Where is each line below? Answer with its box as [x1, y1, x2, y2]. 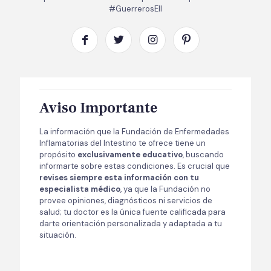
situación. [39, 229, 76, 240]
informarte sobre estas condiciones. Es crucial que [39, 160, 230, 171]
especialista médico [39, 183, 120, 194]
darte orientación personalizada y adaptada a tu [39, 218, 222, 229]
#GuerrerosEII [109, 3, 162, 14]
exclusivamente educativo [77, 149, 183, 160]
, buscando [183, 149, 224, 160]
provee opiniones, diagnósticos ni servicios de [39, 195, 212, 206]
